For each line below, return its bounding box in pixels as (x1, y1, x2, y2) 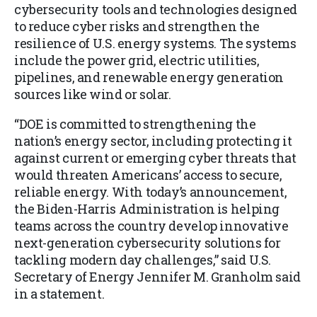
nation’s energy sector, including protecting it (14, 132, 292, 150)
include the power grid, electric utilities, (14, 52, 260, 69)
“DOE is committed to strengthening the (14, 115, 256, 133)
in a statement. (14, 285, 107, 303)
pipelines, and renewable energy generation (14, 69, 284, 86)
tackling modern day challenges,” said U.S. (14, 251, 272, 269)
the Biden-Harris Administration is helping (14, 200, 280, 218)
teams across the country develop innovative (14, 217, 289, 235)
